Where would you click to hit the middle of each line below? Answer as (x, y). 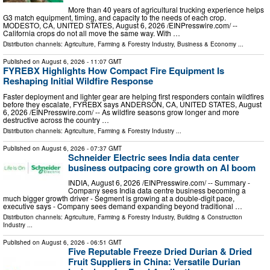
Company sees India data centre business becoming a (157, 190)
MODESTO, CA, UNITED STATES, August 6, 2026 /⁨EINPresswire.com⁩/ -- (120, 25)
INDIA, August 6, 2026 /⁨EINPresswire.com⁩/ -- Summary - (159, 183)
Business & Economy (207, 44)
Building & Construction (210, 217)
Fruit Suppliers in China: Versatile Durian (154, 262)
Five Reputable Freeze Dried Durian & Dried (160, 252)
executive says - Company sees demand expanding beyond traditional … (123, 206)
